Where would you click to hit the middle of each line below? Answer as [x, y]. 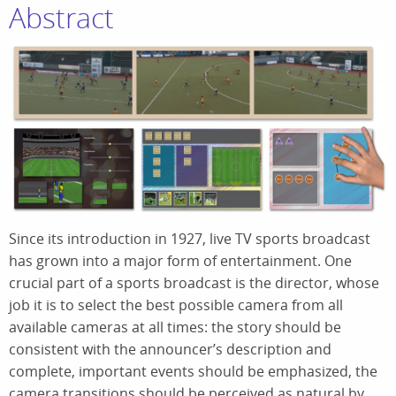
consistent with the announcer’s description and [170, 349]
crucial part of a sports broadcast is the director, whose [194, 282]
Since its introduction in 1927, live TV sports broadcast [190, 238]
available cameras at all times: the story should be [175, 327]
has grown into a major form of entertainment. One [180, 260]
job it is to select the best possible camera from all [176, 305]
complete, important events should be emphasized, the [193, 371]
